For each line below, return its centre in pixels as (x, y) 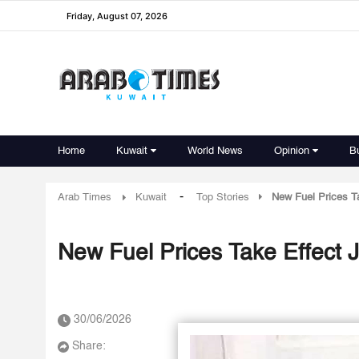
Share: (89, 346)
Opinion (292, 151)
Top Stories (223, 198)
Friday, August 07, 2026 (117, 16)
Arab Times (85, 198)
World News (215, 151)
